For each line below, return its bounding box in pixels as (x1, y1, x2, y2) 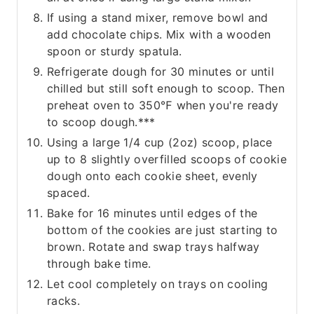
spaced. (47, 185, 90, 200)
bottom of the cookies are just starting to (47, 222, 278, 237)
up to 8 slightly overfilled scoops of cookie (47, 151, 287, 166)
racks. (47, 293, 80, 308)
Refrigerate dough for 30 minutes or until (47, 64, 275, 78)
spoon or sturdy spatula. (47, 43, 182, 58)
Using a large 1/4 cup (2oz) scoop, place (47, 135, 273, 149)
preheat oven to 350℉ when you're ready (47, 97, 279, 112)
